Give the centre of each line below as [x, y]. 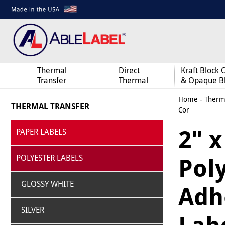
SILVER [33, 210]
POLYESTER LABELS [49, 158]
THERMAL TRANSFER [50, 107]
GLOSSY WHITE [47, 184]
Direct [129, 71]
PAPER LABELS [41, 132]
